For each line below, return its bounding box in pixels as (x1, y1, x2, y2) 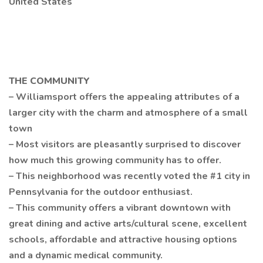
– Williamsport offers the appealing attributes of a (9, 90, 240, 103)
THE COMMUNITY (9, 75, 90, 87)
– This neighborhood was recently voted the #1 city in (9, 170, 250, 183)
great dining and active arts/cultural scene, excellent (9, 217, 247, 230)
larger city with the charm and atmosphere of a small (9, 106, 248, 119)
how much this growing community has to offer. (9, 154, 221, 167)
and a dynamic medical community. (9, 249, 163, 262)
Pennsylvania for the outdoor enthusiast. (9, 186, 193, 198)
